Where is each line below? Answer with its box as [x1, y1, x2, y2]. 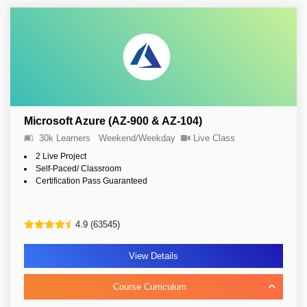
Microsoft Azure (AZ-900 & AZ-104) [24, 115, 202, 127]
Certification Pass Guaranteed [36, 176, 147, 186]
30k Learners [39, 133, 90, 143]
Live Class [193, 133, 235, 143]
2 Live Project [36, 151, 86, 161]
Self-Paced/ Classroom [36, 164, 121, 173]
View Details [129, 251, 178, 261]
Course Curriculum [113, 282, 186, 292]
